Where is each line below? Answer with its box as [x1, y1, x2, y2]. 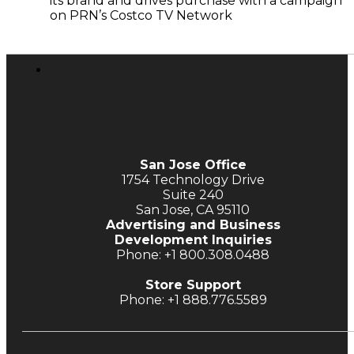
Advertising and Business [105, 217, 281, 233]
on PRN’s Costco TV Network [50, 8, 232, 24]
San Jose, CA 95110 [136, 202, 250, 218]
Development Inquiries [114, 232, 272, 248]
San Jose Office [139, 157, 247, 173]
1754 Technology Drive [121, 172, 265, 188]
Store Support [145, 277, 241, 293]
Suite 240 [162, 187, 224, 203]
